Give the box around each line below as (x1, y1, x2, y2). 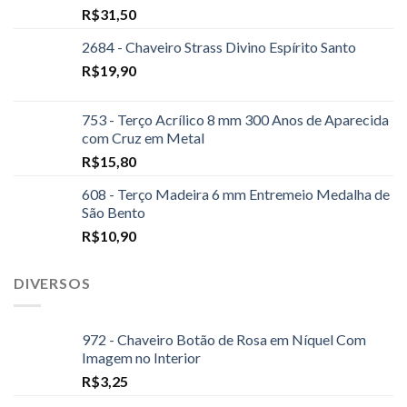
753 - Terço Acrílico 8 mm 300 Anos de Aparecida (82, 111, 389, 129)
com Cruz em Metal (82, 129, 204, 147)
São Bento (82, 203, 145, 222)
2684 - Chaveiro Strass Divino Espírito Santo (82, 38, 356, 56)
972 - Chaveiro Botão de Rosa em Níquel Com (82, 330, 366, 348)
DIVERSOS (14, 274, 91, 293)
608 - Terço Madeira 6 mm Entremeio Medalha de (82, 185, 390, 203)
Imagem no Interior (82, 348, 201, 366)
